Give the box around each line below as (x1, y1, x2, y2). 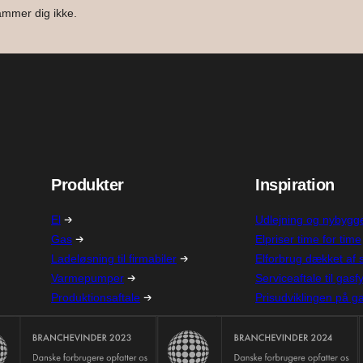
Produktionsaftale (51, 290, 140, 304)
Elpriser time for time (255, 232, 361, 246)
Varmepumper (51, 271, 124, 284)
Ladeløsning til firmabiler (51, 251, 177, 265)
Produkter (51, 175, 124, 194)
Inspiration (255, 175, 335, 194)
